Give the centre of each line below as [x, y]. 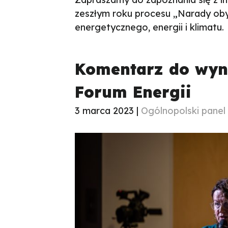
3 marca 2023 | [108, 110]
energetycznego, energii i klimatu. [149, 27]
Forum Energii [133, 92]
